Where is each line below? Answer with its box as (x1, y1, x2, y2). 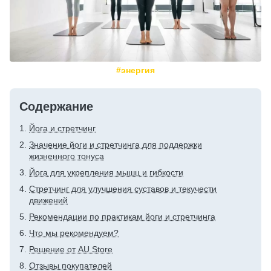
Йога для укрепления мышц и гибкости (29, 167, 183, 177)
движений (29, 195, 68, 205)
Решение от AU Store (29, 244, 113, 254)
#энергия (116, 65, 155, 75)
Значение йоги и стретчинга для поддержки (29, 139, 202, 149)
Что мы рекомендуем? (29, 227, 119, 238)
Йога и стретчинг (29, 123, 96, 133)
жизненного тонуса (29, 151, 104, 161)
